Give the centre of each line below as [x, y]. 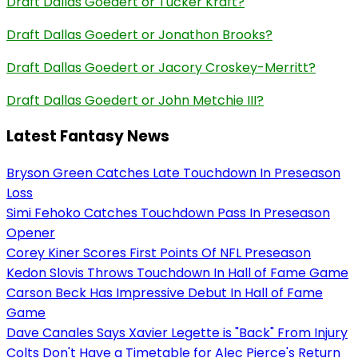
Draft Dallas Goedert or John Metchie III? [135, 100]
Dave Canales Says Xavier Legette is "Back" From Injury [177, 333]
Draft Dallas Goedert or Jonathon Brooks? [139, 34]
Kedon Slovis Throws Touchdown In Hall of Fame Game [177, 273]
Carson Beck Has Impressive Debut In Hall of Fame [165, 293]
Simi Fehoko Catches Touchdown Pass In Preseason [168, 213]
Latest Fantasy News [88, 137]
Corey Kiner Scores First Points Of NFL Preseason [159, 253]
